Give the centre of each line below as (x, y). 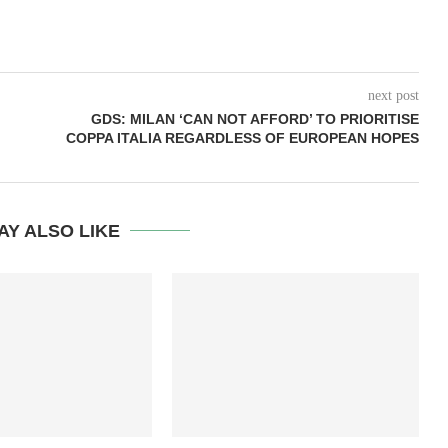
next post (393, 95)
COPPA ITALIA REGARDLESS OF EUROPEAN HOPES (242, 138)
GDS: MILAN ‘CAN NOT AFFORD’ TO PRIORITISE (254, 119)
